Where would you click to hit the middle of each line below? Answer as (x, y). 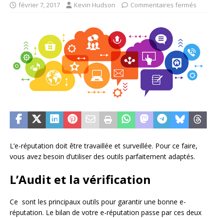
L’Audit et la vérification (80, 179)
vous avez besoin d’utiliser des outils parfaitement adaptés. (102, 156)
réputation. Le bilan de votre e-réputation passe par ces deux (106, 212)
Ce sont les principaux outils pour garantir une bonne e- (98, 201)
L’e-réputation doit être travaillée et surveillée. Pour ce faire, (104, 145)
